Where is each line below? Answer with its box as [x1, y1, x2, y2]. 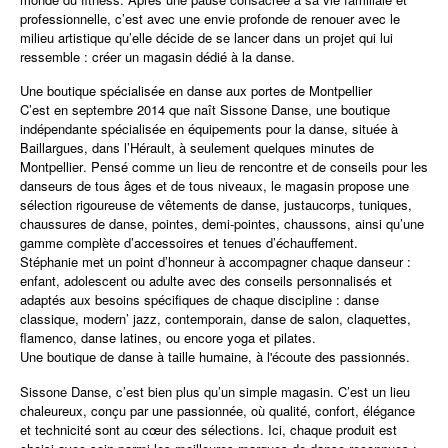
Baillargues [20, 138, 84, 157]
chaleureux [20, 401, 83, 420]
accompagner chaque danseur [229, 252, 403, 271]
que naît [165, 100, 220, 119]
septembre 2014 [72, 100, 165, 119]
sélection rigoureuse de [20, 195, 158, 214]
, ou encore [158, 328, 227, 347]
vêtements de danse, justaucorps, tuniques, [158, 195, 412, 214]
